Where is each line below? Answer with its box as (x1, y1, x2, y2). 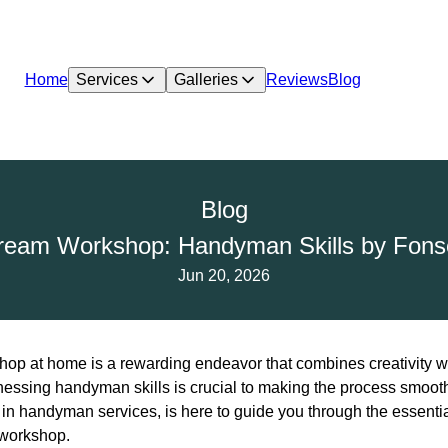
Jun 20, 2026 (178, 267, 270, 284)
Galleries (173, 71, 238, 88)
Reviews (265, 71, 328, 88)
